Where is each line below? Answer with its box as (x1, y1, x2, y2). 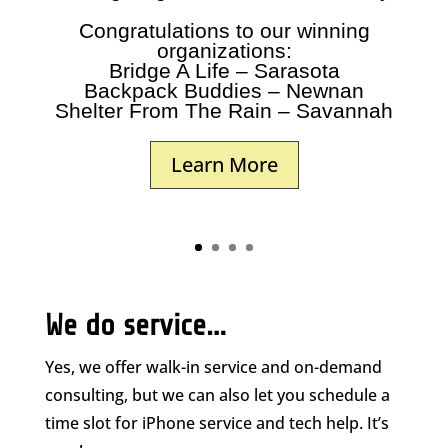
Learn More (170, 150, 278, 178)
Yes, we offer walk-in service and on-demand (44, 356, 382, 378)
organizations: (156, 38, 292, 62)
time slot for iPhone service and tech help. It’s (44, 412, 389, 434)
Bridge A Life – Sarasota (108, 58, 340, 82)
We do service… (44, 308, 226, 342)
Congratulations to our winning (78, 18, 370, 42)
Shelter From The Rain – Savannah (55, 98, 393, 122)
